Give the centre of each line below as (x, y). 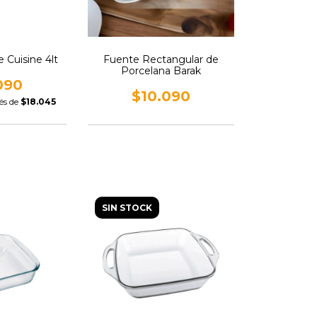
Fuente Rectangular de (161, 59)
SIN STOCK (127, 208)
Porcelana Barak (161, 71)
